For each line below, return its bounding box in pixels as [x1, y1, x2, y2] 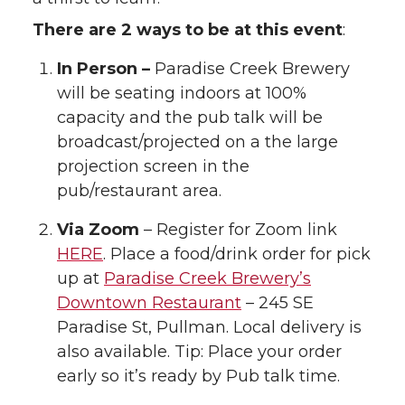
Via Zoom [57, 219, 139, 240]
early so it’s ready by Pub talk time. [57, 365, 340, 386]
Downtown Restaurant [57, 292, 241, 313]
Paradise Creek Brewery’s [104, 268, 311, 288]
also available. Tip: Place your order [57, 341, 342, 362]
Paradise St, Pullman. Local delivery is [57, 316, 362, 337]
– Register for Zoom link [139, 219, 337, 240]
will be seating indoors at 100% [57, 82, 306, 103]
